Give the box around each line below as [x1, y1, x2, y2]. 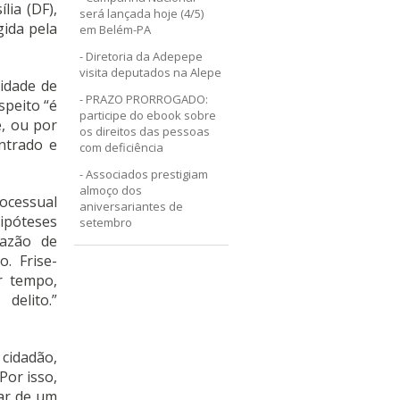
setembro [79, 214, 133, 230]
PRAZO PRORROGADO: [86, 91, 209, 107]
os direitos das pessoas [79, 123, 211, 139]
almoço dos [79, 182, 143, 198]
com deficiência [79, 139, 164, 155]
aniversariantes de [79, 198, 184, 214]
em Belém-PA [79, 21, 152, 37]
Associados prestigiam [86, 166, 209, 182]
